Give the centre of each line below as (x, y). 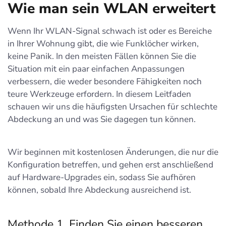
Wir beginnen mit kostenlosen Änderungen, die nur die (113, 152)
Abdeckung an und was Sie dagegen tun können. (102, 119)
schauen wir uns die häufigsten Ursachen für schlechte (112, 107)
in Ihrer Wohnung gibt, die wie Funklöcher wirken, (103, 44)
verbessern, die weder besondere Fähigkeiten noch (105, 81)
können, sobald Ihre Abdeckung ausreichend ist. (99, 190)
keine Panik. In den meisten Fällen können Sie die (102, 56)
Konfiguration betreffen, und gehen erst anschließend (110, 165)
